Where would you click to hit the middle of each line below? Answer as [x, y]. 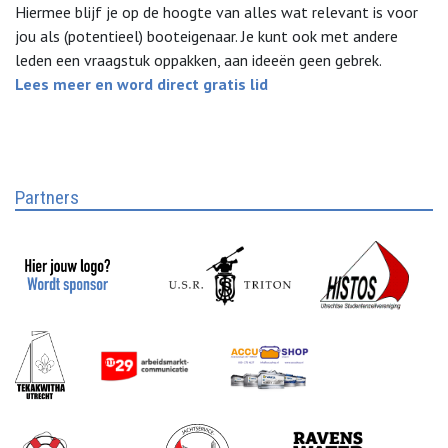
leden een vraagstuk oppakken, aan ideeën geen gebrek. [198, 59]
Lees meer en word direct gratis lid [141, 83]
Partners [47, 197]
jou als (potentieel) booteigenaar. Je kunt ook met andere [206, 35]
